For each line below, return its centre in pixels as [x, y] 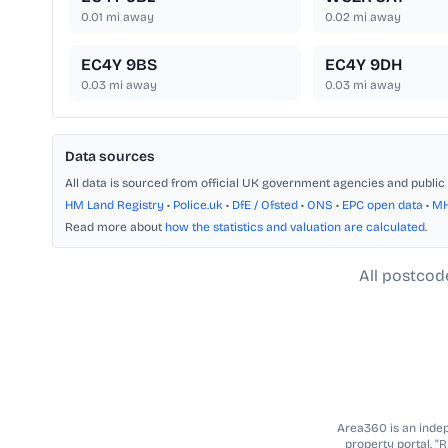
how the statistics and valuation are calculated [295, 227]
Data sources [110, 157]
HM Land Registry [114, 205]
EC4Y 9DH [363, 65]
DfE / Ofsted [265, 205]
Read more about [115, 227]
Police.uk [198, 205]
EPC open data [382, 205]
